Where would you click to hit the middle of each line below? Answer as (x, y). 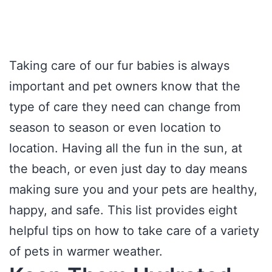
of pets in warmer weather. (86, 251)
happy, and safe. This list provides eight (123, 210)
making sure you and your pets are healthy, (133, 189)
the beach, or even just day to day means (128, 169)
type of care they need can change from (125, 107)
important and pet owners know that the (125, 86)
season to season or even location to (115, 127)
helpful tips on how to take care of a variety (134, 231)
